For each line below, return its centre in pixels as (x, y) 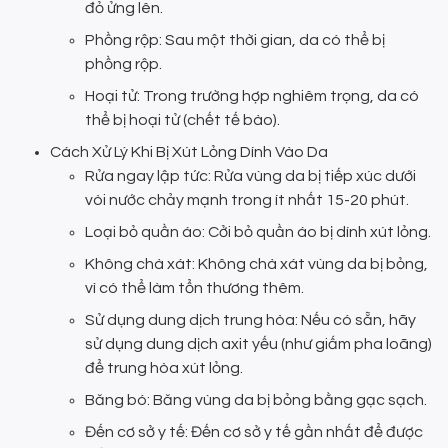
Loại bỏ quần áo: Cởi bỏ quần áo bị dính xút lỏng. (258, 231)
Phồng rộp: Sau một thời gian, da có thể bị (235, 39)
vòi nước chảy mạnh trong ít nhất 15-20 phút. (247, 199)
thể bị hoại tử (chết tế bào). (182, 119)
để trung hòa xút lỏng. (164, 367)
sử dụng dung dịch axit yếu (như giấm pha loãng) (258, 343)
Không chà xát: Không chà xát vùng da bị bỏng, (256, 263)
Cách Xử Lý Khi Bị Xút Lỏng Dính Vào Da (189, 151)
